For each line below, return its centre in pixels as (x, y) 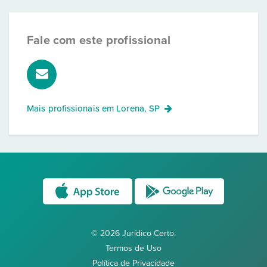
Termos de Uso (133, 248)
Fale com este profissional (99, 41)
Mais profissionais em (72, 108)
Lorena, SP (138, 108)
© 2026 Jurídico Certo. (133, 233)
